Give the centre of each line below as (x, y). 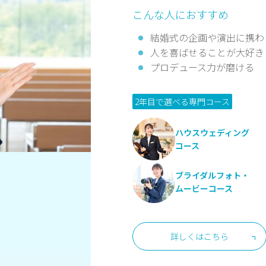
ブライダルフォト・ (213, 175)
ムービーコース (204, 189)
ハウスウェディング (213, 133)
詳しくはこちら (200, 237)
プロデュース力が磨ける (202, 67)
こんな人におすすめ (181, 15)
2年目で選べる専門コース (183, 102)
